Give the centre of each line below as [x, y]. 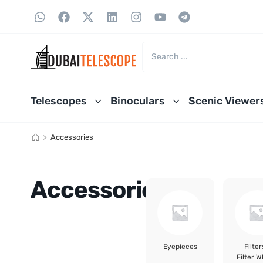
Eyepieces [180, 247]
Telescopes [59, 101]
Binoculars [138, 101]
